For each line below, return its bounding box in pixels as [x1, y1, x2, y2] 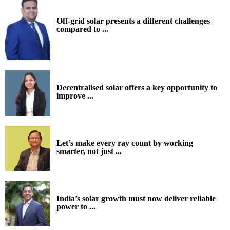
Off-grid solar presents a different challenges [56, 16, 210, 25]
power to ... [56, 202, 95, 211]
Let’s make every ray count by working [56, 138, 193, 147]
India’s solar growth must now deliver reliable [56, 194, 216, 203]
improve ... [56, 91, 93, 100]
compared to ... [56, 24, 108, 33]
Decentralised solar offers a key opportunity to [56, 83, 217, 92]
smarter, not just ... [56, 146, 122, 156]
